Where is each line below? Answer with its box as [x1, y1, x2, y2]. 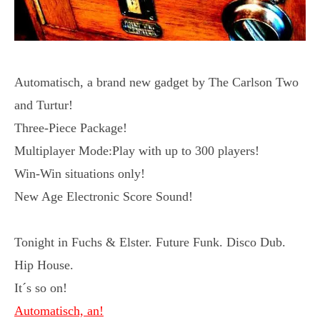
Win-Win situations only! [14, 166, 145, 181]
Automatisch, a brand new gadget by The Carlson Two [14, 74, 299, 89]
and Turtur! [14, 97, 73, 112]
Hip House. [14, 257, 74, 272]
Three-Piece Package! [14, 120, 127, 135]
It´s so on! [14, 280, 67, 295]
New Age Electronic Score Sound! [14, 189, 193, 204]
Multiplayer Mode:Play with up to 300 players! [14, 143, 259, 158]
